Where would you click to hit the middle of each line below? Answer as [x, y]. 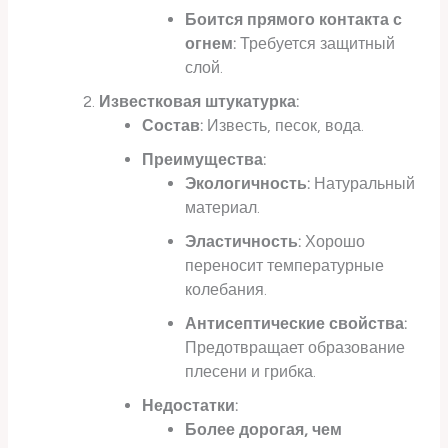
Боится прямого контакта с [294, 20]
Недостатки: [190, 406]
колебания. [226, 290]
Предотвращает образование [295, 348]
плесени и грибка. [251, 372]
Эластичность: [243, 242]
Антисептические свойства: [296, 324]
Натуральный [363, 184]
